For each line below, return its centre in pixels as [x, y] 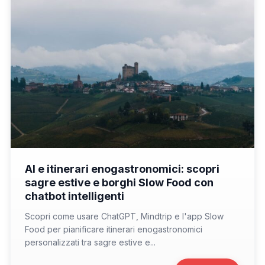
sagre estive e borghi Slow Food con [119, 182]
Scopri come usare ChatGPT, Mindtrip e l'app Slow [124, 216]
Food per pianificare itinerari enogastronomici [114, 229]
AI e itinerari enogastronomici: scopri [122, 169]
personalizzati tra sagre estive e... [90, 242]
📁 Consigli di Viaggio [60, 160]
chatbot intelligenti [75, 196]
